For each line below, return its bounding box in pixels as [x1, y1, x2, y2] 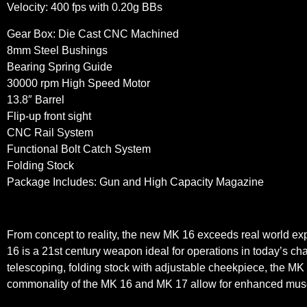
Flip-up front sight [7, 110, 91, 122]
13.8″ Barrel [7, 93, 64, 106]
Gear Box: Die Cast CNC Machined [7, 27, 179, 40]
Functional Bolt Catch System [7, 143, 151, 155]
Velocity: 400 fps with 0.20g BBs [7, 1, 162, 14]
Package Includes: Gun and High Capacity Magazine [7, 175, 264, 188]
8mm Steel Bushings [7, 44, 108, 56]
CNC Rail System [7, 126, 93, 138]
